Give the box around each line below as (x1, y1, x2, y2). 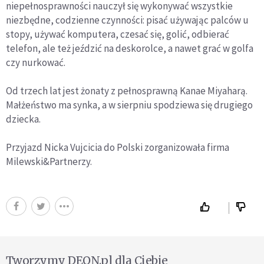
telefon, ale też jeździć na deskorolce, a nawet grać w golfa (6, 41, 253, 55)
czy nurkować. (6, 55, 65, 69)
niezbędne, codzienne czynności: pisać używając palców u (6, 13, 249, 27)
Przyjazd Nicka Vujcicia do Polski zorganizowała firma (6, 140, 229, 154)
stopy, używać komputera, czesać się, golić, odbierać (6, 27, 229, 41)
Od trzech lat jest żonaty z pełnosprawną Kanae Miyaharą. (6, 84, 247, 97)
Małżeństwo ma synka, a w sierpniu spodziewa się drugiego (6, 98, 253, 111)
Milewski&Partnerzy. (6, 154, 92, 168)
